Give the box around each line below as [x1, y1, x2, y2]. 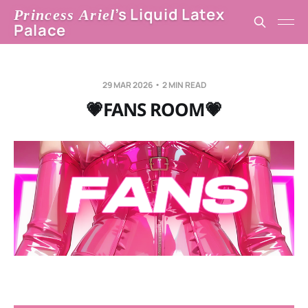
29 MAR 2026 [102, 79, 154, 91]
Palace [14, 19, 66, 41]
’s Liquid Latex [115, 3, 225, 25]
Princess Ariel [14, 5, 115, 23]
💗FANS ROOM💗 [86, 97, 222, 122]
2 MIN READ [160, 79, 206, 91]
